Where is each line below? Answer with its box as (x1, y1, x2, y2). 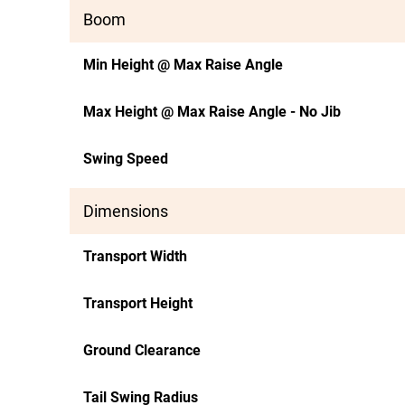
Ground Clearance (83, 342, 201, 359)
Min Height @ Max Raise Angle (83, 56, 283, 73)
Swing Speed (83, 150, 168, 167)
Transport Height (83, 295, 193, 312)
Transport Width (83, 248, 187, 265)
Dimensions (83, 202, 168, 221)
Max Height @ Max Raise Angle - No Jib (83, 103, 341, 120)
